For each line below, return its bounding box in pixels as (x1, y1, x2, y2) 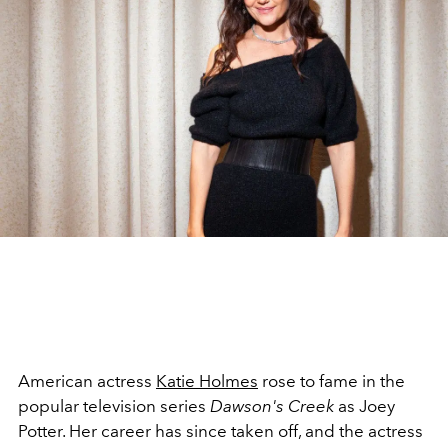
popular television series (18, 396, 210, 417)
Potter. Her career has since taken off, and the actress (18, 421, 423, 442)
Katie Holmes (156, 371, 258, 392)
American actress (18, 371, 156, 392)
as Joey (334, 396, 395, 417)
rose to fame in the (258, 371, 405, 392)
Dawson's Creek (210, 396, 334, 417)
